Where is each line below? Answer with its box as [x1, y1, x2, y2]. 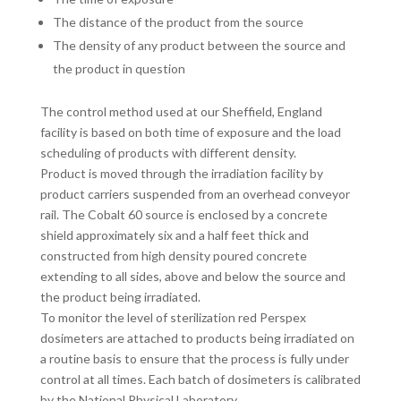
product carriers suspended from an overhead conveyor [39, 185, 350, 201]
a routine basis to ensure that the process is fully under [39, 350, 349, 366]
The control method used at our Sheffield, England [39, 103, 322, 119]
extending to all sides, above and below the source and [39, 268, 346, 284]
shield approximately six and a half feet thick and [39, 226, 309, 243]
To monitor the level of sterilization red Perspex [39, 309, 306, 325]
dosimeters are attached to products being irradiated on [39, 329, 354, 346]
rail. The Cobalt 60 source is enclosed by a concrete [39, 206, 328, 222]
